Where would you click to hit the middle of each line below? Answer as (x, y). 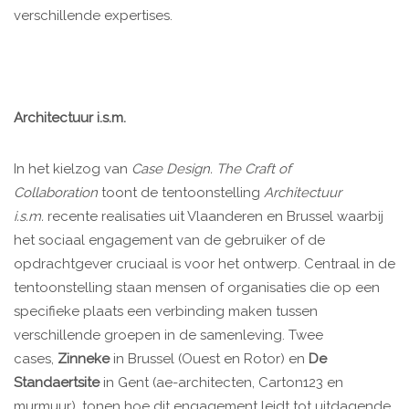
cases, (36, 359)
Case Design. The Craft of (211, 169)
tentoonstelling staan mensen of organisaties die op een (197, 288)
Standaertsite (57, 383)
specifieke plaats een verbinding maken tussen (166, 312)
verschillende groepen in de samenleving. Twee (168, 336)
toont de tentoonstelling (181, 193)
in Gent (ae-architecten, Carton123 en (221, 383)
